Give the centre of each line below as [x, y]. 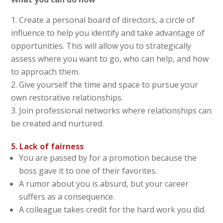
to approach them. [46, 71]
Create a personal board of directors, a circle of [107, 20]
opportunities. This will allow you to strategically [101, 46]
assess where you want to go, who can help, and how [110, 58]
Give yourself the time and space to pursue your [109, 84]
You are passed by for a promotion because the [108, 158]
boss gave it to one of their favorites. [88, 170]
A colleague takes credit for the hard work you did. [112, 209]
